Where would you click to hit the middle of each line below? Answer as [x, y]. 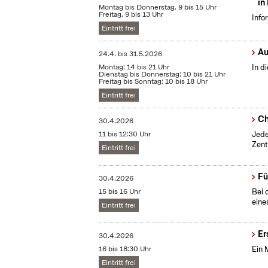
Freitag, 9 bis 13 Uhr [131, 15]
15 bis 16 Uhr [120, 192]
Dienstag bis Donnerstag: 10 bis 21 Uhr [162, 74]
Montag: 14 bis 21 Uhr [134, 67]
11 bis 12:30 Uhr [125, 134]
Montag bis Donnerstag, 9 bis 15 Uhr [158, 7]
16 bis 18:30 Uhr [125, 249]
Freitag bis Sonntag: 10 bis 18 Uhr [153, 82]
